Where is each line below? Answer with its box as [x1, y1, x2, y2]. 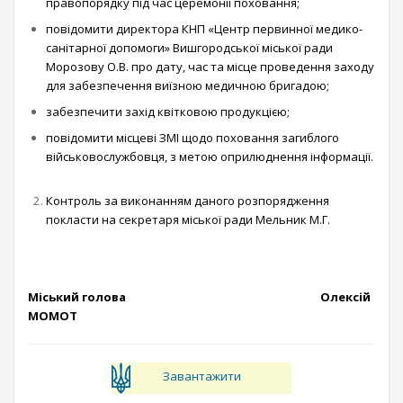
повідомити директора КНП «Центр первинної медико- [46, 21, 363, 37]
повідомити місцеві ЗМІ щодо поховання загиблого [46, 130, 339, 146]
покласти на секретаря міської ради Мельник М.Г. [46, 211, 330, 228]
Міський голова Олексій [28, 289, 371, 305]
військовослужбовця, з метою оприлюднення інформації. [46, 148, 373, 165]
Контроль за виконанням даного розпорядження [46, 193, 329, 209]
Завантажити [162, 368, 241, 384]
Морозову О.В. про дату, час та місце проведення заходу [46, 58, 374, 75]
